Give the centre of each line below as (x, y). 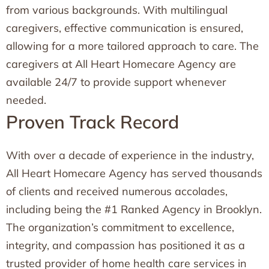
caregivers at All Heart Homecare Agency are (121, 64)
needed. (26, 100)
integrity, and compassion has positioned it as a (125, 245)
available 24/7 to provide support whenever (116, 82)
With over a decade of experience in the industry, (130, 155)
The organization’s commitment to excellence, (120, 227)
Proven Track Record (92, 122)
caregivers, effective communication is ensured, (125, 28)
